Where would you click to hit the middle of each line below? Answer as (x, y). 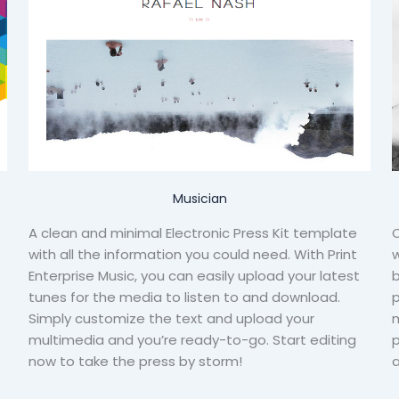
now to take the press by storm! (135, 362)
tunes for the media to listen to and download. (184, 297)
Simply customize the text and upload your (171, 319)
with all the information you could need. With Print (193, 255)
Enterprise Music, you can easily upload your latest (194, 276)
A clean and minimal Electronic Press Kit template (193, 233)
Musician (199, 199)
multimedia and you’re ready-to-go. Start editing (192, 340)
